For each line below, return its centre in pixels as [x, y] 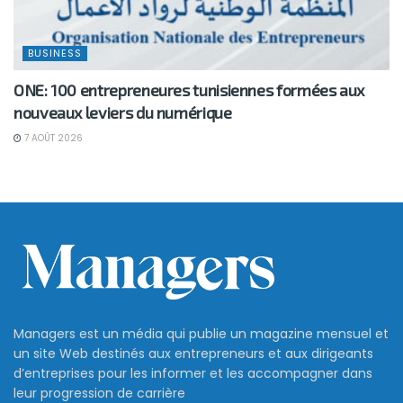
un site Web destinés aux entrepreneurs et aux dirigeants [193, 354]
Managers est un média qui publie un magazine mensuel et [201, 334]
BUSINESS [55, 54]
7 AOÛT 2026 [52, 139]
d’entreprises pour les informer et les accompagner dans [193, 374]
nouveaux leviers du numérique [123, 113]
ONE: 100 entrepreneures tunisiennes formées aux [189, 90]
